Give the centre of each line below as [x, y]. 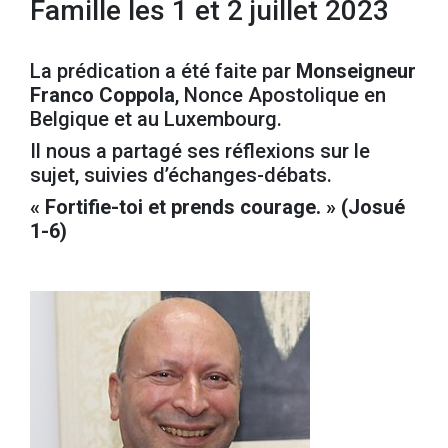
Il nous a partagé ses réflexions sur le [200, 151]
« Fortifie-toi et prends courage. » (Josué [217, 207]
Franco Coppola [102, 95]
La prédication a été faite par [163, 71]
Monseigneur [356, 71]
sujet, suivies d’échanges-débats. [181, 175]
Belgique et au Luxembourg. [156, 119]
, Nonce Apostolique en [280, 95]
